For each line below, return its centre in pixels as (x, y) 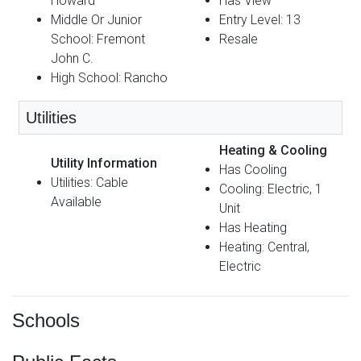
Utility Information (104, 163)
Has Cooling (253, 169)
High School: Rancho (109, 77)
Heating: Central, (264, 247)
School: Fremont (98, 39)
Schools (46, 320)
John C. (72, 58)
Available (76, 201)
